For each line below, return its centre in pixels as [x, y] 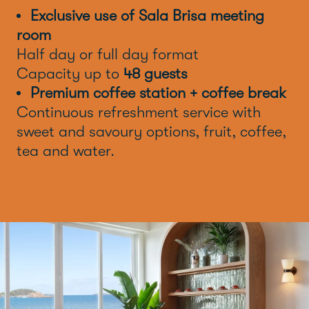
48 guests [156, 74]
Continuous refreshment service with [139, 112]
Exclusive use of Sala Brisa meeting [147, 16]
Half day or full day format [108, 54]
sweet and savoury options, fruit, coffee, [151, 132]
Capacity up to [70, 74]
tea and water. [66, 151]
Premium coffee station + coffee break [158, 93]
